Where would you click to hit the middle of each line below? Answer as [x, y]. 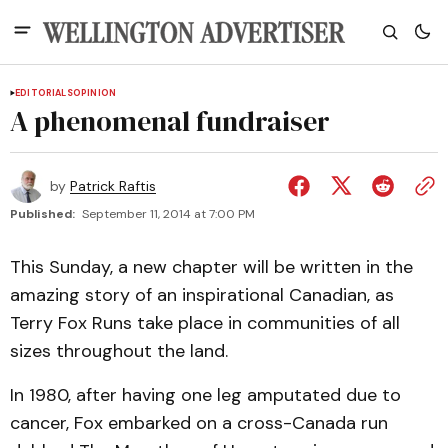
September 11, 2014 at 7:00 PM [168, 214]
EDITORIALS [44, 93]
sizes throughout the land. [119, 351]
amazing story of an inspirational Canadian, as [202, 295]
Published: [42, 214]
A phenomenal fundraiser [170, 121]
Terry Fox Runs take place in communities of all [205, 323]
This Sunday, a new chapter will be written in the [211, 267]
